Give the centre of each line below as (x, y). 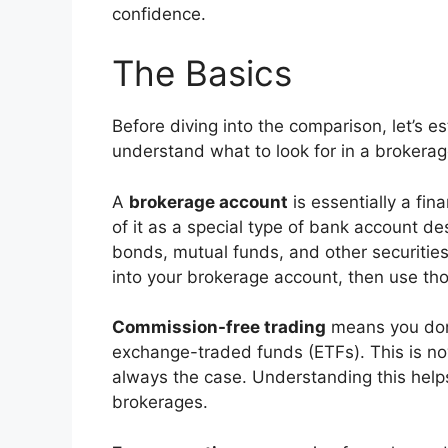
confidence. (159, 13)
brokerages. (160, 402)
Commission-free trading (219, 327)
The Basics (202, 73)
